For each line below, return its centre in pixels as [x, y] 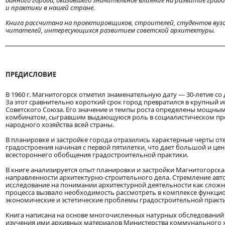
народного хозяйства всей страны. [60, 125]
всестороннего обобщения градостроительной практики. [97, 155]
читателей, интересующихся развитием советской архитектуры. [110, 30]
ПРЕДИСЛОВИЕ [31, 75]
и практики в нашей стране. [50, 8]
